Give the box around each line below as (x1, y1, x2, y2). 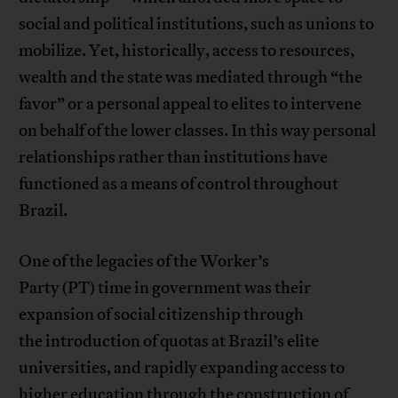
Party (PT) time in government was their (19, 277, 312, 299)
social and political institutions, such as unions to (19, 13, 375, 36)
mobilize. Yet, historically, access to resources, (19, 40, 355, 62)
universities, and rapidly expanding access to (19, 357, 346, 379)
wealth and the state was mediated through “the (19, 67, 363, 89)
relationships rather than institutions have (19, 147, 329, 169)
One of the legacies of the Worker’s (19, 251, 270, 273)
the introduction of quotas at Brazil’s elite (19, 330, 320, 353)
